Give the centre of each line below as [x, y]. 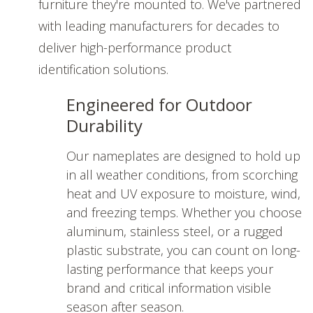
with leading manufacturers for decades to [159, 26]
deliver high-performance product [135, 47]
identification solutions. [105, 69]
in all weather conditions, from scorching [182, 174]
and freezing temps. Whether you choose [184, 212]
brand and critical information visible [169, 287]
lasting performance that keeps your [170, 269]
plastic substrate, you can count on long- [183, 250]
